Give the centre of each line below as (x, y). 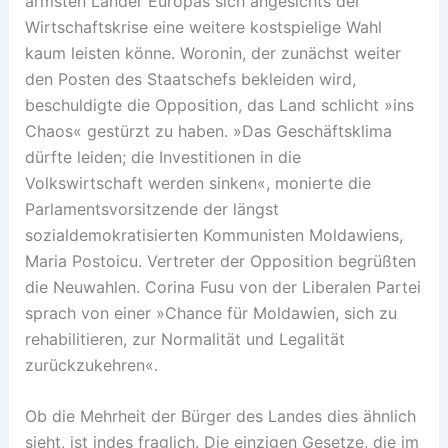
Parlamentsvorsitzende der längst (151, 208)
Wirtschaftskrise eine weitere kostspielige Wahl (203, 26)
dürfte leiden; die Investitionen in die (162, 156)
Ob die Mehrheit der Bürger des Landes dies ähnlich (220, 416)
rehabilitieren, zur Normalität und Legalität (184, 338)
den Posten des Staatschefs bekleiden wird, (190, 78)
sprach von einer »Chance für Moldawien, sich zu (210, 312)
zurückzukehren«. (91, 364)
